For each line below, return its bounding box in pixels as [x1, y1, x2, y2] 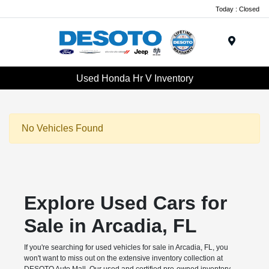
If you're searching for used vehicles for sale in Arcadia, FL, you [23, 243, 228, 252]
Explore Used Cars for [23, 192, 227, 214]
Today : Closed [216, 5, 259, 13]
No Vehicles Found [22, 123, 103, 134]
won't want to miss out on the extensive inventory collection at [23, 254, 223, 263]
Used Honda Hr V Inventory [76, 73, 193, 83]
